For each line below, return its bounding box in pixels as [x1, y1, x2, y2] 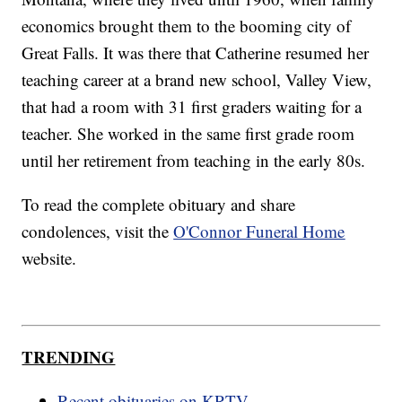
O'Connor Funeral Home [173, 220, 345, 243]
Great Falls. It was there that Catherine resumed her [22, 41, 370, 65]
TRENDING [22, 344, 116, 369]
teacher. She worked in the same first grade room [22, 122, 355, 145]
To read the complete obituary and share [22, 193, 296, 216]
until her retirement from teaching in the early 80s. [22, 149, 366, 172]
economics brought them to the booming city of [22, 14, 352, 38]
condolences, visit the [22, 220, 174, 243]
